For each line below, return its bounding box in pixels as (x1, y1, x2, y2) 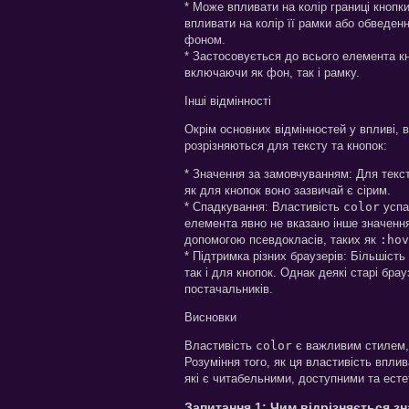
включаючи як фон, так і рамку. (184, 65, 360, 79)
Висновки (184, 309, 236, 324)
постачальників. (184, 281, 273, 296)
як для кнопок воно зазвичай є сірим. (184, 183, 391, 197)
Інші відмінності (184, 93, 271, 108)
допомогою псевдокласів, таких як (184, 232, 380, 246)
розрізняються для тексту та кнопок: (184, 138, 387, 152)
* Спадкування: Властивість (184, 199, 343, 214)
